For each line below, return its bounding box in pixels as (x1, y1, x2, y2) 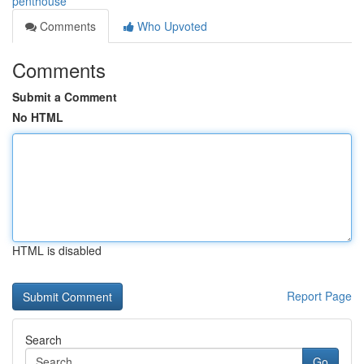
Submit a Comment (12, 89, 117, 105)
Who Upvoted (134, 18, 207, 34)
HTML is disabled (12, 242, 102, 258)
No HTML (12, 109, 63, 125)
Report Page (287, 288, 352, 304)
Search (25, 331, 62, 348)
